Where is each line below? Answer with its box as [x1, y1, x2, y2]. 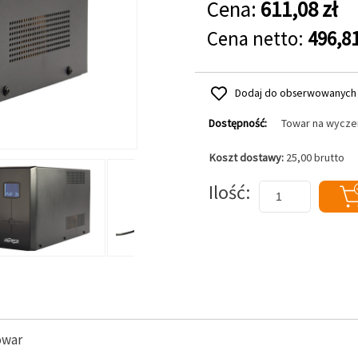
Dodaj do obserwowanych [234, 86, 356, 100]
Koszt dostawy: [209, 150, 286, 165]
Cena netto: [206, 26, 308, 51]
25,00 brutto [285, 150, 344, 165]
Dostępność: [208, 116, 267, 130]
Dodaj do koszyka [194, 166, 280, 181]
